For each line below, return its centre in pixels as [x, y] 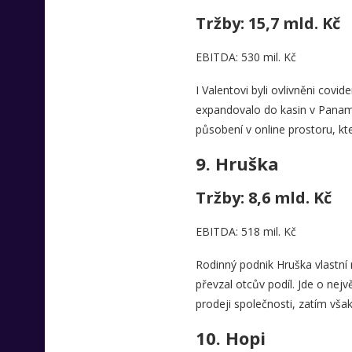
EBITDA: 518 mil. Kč [246, 231]
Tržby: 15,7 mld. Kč [268, 23]
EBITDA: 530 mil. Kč [246, 57]
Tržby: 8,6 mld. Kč [263, 198]
